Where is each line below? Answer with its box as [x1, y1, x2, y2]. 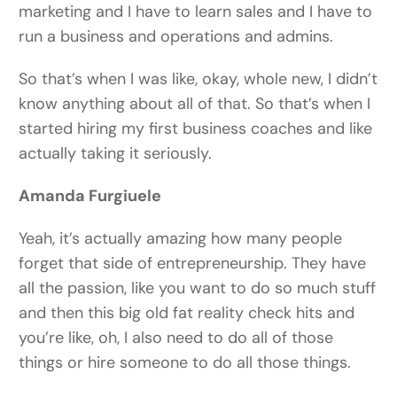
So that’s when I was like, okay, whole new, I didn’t [19, 68, 378, 90]
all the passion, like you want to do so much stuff [19, 277, 377, 300]
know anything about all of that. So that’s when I [19, 93, 371, 115]
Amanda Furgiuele [19, 185, 169, 207]
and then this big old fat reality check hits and [19, 302, 355, 324]
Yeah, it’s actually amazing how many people [19, 228, 343, 250]
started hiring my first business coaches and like [19, 118, 373, 140]
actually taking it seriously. [19, 143, 213, 165]
